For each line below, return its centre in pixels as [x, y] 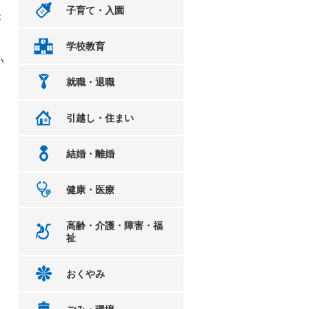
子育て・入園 [95, 10]
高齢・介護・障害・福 [114, 226]
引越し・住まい [100, 118]
